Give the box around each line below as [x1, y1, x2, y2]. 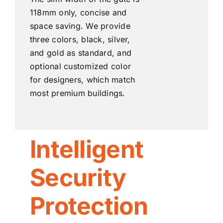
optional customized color [29, 61, 131, 72]
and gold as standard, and [29, 48, 131, 58]
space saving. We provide [29, 21, 130, 31]
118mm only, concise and [29, 7, 127, 18]
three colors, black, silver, [29, 34, 130, 45]
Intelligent [29, 134, 144, 164]
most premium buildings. [29, 88, 125, 99]
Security [29, 163, 126, 193]
